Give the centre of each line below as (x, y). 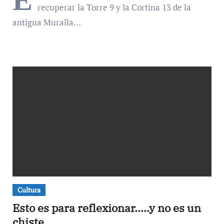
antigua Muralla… (46, 22)
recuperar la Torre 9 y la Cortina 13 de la (114, 7)
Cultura (29, 190)
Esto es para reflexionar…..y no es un (106, 208)
